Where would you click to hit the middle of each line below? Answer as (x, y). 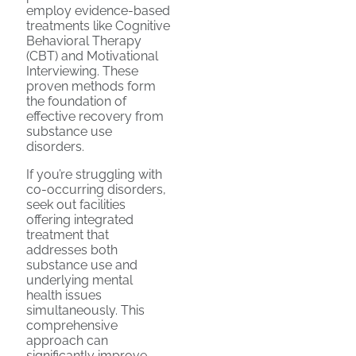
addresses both (72, 250)
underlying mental (79, 280)
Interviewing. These (82, 71)
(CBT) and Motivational (92, 56)
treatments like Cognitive (98, 25)
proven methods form (91, 86)
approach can (67, 340)
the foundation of (76, 101)
